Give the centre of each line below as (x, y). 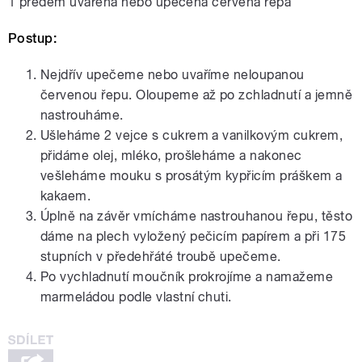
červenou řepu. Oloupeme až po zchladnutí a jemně (197, 95)
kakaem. (66, 196)
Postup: (33, 39)
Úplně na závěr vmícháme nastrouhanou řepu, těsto (197, 217)
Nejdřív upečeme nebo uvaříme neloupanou (173, 75)
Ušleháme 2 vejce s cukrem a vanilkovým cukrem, (192, 136)
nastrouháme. (82, 116)
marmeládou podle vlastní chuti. (136, 297)
